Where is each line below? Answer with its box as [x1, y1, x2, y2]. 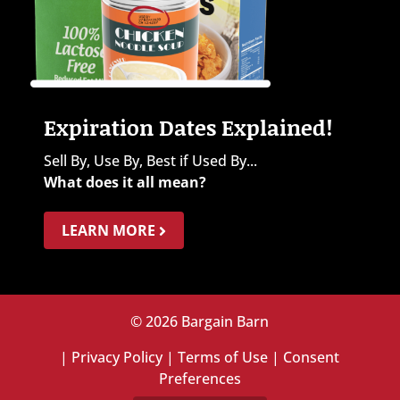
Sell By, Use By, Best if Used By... [43, 151, 257, 171]
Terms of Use [178, 347, 269, 368]
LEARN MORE [61, 221, 159, 241]
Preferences [158, 369, 241, 389]
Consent [283, 347, 340, 368]
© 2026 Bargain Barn [130, 312, 270, 332]
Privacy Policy [71, 347, 163, 368]
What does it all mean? [43, 172, 206, 193]
